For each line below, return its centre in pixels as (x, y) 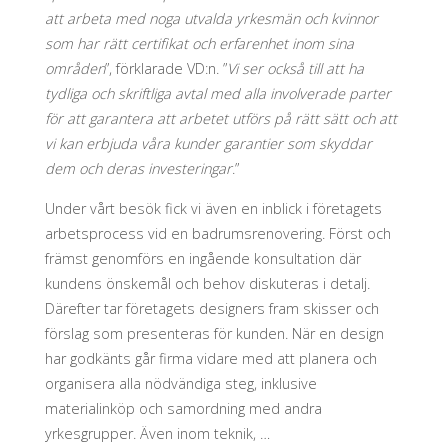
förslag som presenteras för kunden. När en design (214, 333)
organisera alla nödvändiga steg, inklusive (180, 383)
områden (74, 69)
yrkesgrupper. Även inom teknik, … (157, 433)
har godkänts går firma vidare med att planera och (210, 358)
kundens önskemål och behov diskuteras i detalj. (207, 283)
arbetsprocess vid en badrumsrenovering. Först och (217, 233)
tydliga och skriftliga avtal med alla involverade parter (217, 94)
